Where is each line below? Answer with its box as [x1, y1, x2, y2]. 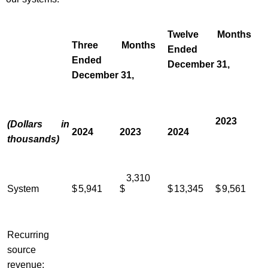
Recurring [7, 230, 49, 240]
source [7, 245, 36, 255]
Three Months [72, 40, 156, 51]
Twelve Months [167, 29, 251, 40]
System [7, 184, 39, 194]
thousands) [7, 134, 59, 145]
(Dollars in [7, 119, 69, 130]
